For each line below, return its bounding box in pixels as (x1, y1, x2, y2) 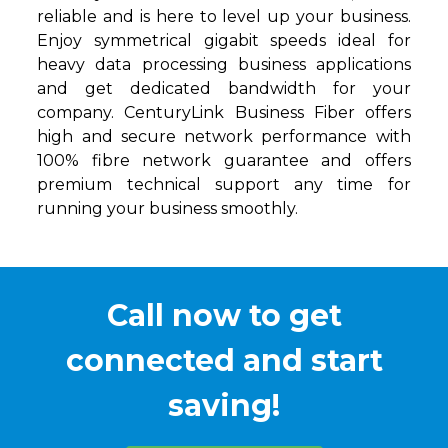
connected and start (65, 342, 383, 380)
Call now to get (106, 297, 342, 335)
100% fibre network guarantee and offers (37, 151, 411, 171)
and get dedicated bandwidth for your (37, 79, 411, 99)
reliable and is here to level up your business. (37, 7, 411, 27)
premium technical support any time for (37, 175, 411, 195)
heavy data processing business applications (37, 55, 411, 75)
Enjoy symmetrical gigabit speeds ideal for (37, 31, 411, 51)
